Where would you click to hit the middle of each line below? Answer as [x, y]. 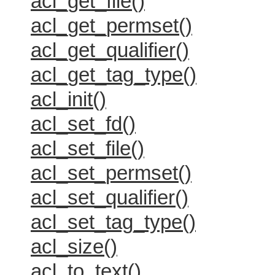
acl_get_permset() [111, 25]
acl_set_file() [87, 148]
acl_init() [68, 99]
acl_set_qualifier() [110, 197]
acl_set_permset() [111, 173]
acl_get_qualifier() [110, 50]
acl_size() [74, 246]
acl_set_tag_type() [113, 222]
